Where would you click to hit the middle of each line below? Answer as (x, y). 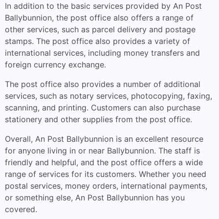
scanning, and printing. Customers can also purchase (103, 108)
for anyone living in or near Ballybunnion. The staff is (102, 151)
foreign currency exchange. (55, 65)
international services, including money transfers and (102, 53)
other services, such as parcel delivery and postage (100, 29)
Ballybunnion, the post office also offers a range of (99, 18)
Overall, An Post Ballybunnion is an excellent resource (104, 139)
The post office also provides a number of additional (103, 84)
